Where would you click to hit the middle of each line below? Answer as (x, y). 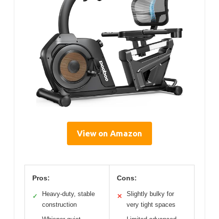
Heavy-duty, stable (68, 194)
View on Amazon (109, 133)
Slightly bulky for (150, 194)
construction (59, 205)
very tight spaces (151, 205)
